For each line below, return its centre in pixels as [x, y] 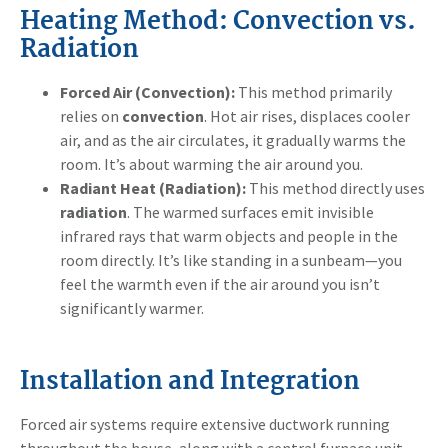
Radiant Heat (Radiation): [153, 187]
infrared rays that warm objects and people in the [229, 235]
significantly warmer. [132, 307]
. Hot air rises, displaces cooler [307, 115]
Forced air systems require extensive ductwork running [205, 423]
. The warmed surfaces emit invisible [250, 211]
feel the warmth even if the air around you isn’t [220, 283]
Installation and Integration [190, 381]
